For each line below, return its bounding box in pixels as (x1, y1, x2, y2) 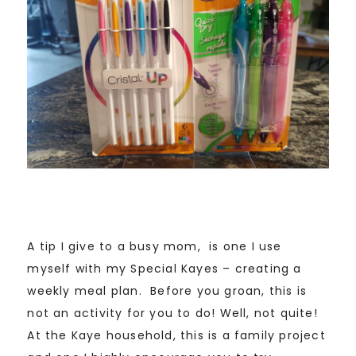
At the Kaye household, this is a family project (27, 327, 326, 343)
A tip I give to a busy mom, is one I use (27, 238, 282, 254)
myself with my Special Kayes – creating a (27, 260, 302, 277)
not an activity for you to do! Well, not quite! (27, 304, 318, 321)
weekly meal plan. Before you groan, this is (27, 282, 308, 299)
